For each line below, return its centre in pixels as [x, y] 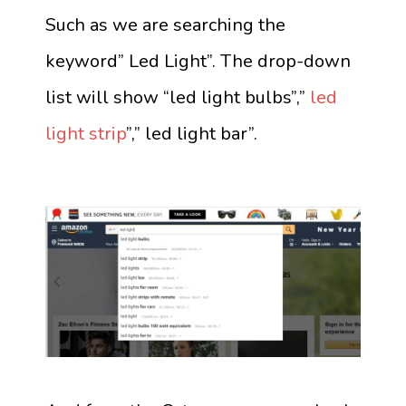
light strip [86, 133]
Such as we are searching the [165, 24]
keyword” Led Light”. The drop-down [198, 61]
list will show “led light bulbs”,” [175, 97]
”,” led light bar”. [192, 133]
